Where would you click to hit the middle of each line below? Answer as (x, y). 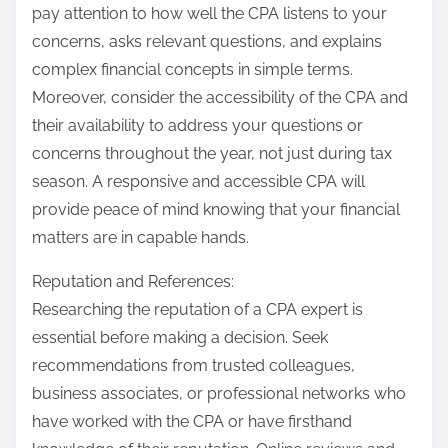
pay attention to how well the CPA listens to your (209, 14)
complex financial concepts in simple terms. (192, 70)
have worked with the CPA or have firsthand (192, 422)
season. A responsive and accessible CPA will (198, 182)
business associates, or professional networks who (219, 394)
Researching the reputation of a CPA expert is (197, 310)
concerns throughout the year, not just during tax (212, 154)
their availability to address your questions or (197, 126)
